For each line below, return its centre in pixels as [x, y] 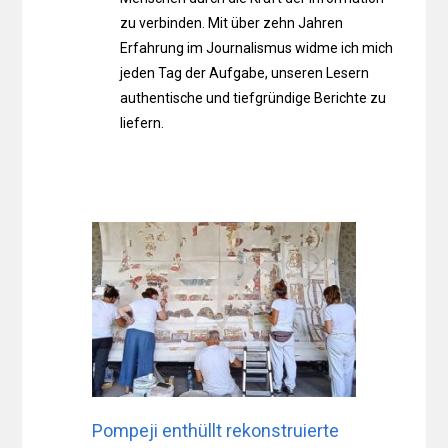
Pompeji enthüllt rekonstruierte [216, 431]
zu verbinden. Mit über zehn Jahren [232, 22]
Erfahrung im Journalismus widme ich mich [257, 47]
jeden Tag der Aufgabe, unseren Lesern [245, 72]
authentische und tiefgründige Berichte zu [253, 97]
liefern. [142, 122]
